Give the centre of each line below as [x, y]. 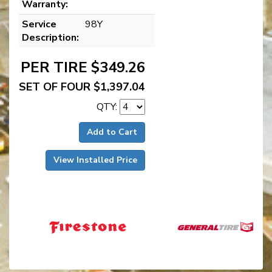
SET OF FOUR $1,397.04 [82, 87]
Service [39, 25]
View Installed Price [95, 160]
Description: [50, 38]
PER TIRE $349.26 [83, 68]
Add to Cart [112, 132]
